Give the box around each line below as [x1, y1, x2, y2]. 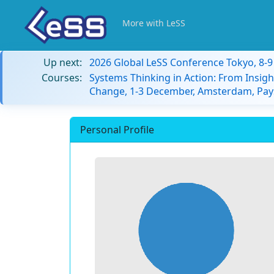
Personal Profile [80, 123, 154, 136]
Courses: [42, 71, 82, 84]
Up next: [43, 56, 82, 69]
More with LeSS [122, 17, 185, 29]
